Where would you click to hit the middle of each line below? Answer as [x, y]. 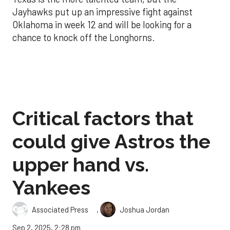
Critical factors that [103, 118]
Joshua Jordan [145, 210]
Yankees [51, 187]
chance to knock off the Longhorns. [84, 38]
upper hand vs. [81, 164]
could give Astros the [111, 141]
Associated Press [60, 210]
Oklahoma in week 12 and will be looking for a [102, 25]
